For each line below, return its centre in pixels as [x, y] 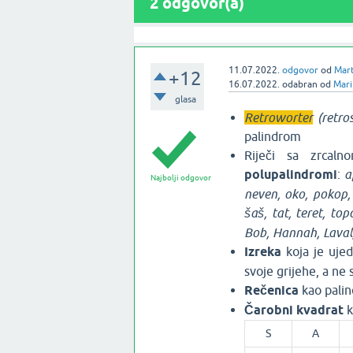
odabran [299, 84]
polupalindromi [290, 175]
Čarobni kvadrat [294, 310]
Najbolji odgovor [181, 178]
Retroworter [278, 117]
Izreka [265, 252]
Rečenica [271, 290]
